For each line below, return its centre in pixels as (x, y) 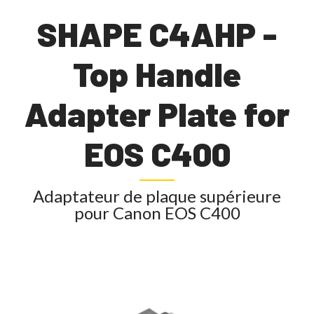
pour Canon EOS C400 (157, 213)
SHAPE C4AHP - (157, 34)
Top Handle (157, 74)
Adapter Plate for (157, 114)
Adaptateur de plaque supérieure (157, 196)
